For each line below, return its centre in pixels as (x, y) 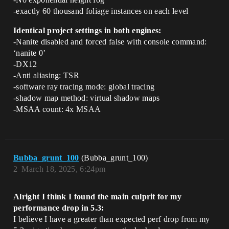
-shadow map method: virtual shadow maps (87, 98)
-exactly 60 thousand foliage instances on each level (101, 11)
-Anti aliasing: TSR (47, 75)
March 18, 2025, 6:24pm (64, 169)
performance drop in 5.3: (59, 208)
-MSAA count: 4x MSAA (57, 109)
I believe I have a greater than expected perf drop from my (112, 219)
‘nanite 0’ (30, 53)
